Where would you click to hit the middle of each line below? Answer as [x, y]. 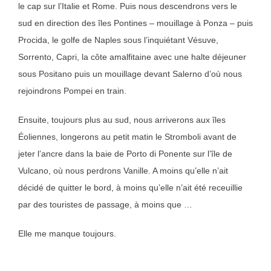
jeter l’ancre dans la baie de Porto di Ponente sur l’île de [125, 154]
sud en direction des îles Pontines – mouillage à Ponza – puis [135, 23]
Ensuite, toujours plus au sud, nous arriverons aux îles [122, 120]
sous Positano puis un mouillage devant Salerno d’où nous [130, 74]
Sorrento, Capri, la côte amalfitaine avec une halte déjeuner [132, 57]
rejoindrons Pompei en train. [72, 91]
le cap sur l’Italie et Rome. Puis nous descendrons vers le [128, 6]
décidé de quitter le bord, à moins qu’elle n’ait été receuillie [130, 188]
